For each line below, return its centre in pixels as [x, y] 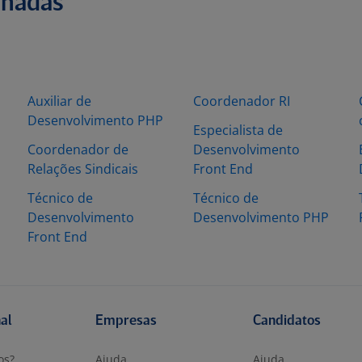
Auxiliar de [59, 101]
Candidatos [286, 321]
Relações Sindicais [83, 169]
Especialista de [238, 130]
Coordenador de [78, 149]
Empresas [126, 321]
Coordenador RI [242, 101]
